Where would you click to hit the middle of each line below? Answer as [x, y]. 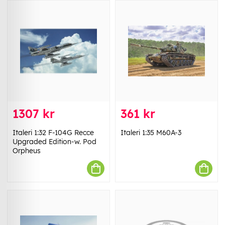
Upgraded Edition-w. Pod [54, 142]
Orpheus [27, 151]
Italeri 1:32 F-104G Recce [53, 133]
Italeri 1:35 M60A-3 [151, 133]
